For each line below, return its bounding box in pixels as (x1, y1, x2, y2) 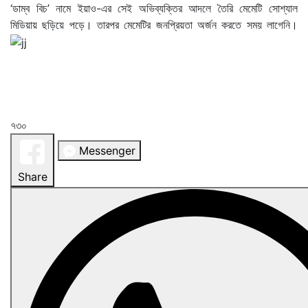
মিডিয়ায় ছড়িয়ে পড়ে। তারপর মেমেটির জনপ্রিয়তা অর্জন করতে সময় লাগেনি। (10, 18, 298, 32)
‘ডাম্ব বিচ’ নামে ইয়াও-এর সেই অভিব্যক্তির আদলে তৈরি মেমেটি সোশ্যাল (10, 1, 298, 16)
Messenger (79, 144, 135, 158)
